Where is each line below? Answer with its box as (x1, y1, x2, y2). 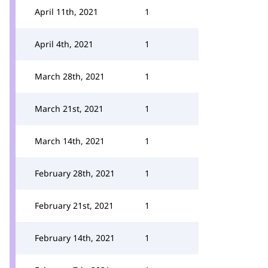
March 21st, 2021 (35, 103, 103, 114)
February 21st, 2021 (35, 200, 114, 211)
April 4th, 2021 (35, 38, 93, 50)
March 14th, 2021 (35, 135, 105, 147)
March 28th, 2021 (35, 71, 105, 82)
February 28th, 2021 (35, 167, 115, 179)
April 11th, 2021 (35, 6, 98, 17)
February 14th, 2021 (35, 232, 115, 243)
